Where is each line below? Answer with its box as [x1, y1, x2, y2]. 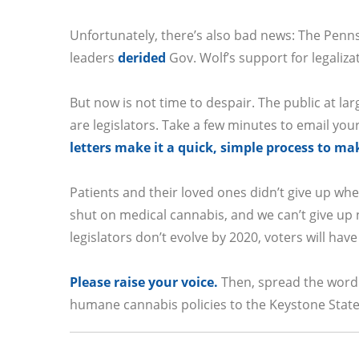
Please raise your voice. [70, 273, 218, 291]
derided [118, 49, 166, 67]
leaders [70, 49, 115, 67]
